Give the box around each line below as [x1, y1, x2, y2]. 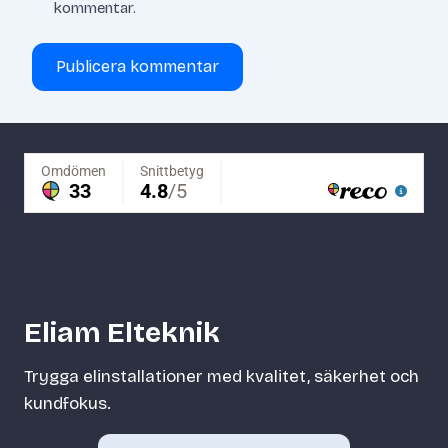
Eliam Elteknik [24, 315, 220, 350]
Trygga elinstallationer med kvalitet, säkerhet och [24, 365, 419, 387]
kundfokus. [24, 392, 111, 414]
